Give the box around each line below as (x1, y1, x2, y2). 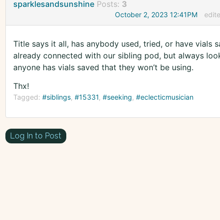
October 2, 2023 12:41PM (115, 10, 198, 19)
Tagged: (13, 93, 42, 102)
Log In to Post (10, 131, 62, 140)
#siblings (42, 93, 71, 102)
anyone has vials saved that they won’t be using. (13, 62, 193, 73)
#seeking (102, 93, 132, 102)
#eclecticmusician (136, 93, 193, 102)
